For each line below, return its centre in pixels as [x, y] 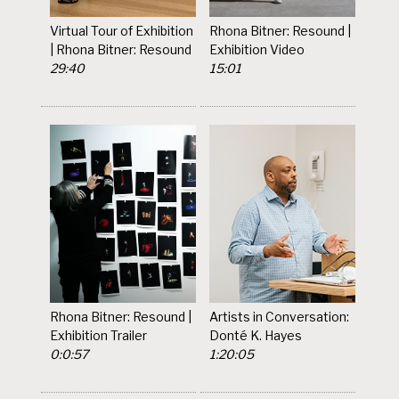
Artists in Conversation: [280, 316]
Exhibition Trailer [99, 335]
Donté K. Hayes [256, 335]
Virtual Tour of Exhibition [122, 30]
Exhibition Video [257, 49]
